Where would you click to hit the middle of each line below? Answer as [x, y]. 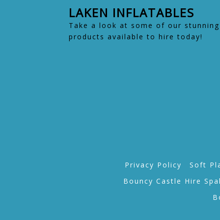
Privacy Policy [153, 165]
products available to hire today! [136, 36]
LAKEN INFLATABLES [131, 12]
